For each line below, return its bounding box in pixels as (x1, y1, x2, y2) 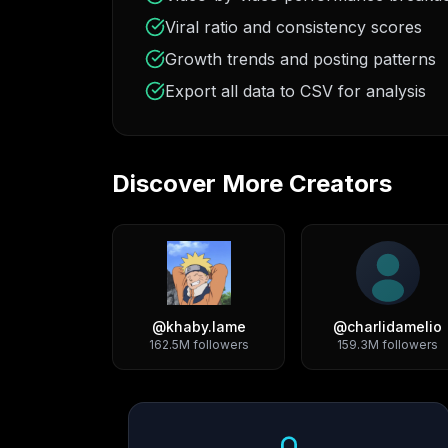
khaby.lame (165, 318, 246, 335)
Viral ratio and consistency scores (165, 17, 422, 37)
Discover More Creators (112, 169, 392, 198)
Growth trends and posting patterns (165, 49, 436, 69)
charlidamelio (347, 318, 443, 335)
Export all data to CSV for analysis (165, 81, 426, 101)
